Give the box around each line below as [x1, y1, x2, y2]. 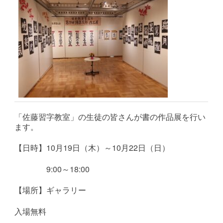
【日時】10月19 [14, 142, 73, 153]
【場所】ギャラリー [14, 184, 87, 196]
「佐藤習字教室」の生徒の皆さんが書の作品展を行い [14, 111, 206, 122]
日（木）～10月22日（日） [72, 142, 170, 153]
